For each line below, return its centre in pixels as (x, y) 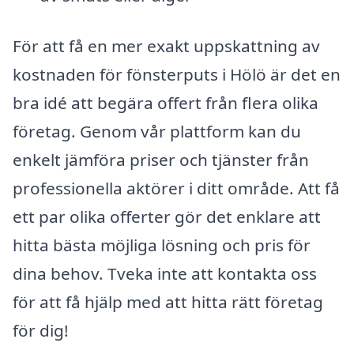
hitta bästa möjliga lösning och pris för (162, 245)
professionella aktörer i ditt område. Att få (176, 188)
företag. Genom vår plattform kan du (157, 131)
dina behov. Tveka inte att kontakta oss (165, 273)
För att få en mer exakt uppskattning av (166, 45)
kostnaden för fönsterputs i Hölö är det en (177, 74)
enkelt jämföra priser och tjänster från (161, 159)
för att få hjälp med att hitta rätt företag (168, 301)
